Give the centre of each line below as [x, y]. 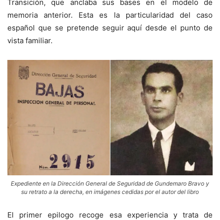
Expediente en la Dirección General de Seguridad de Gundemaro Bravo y [110, 184]
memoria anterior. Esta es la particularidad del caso [110, 15]
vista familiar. [30, 41]
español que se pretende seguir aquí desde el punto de [110, 28]
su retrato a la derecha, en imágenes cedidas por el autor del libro [110, 192]
